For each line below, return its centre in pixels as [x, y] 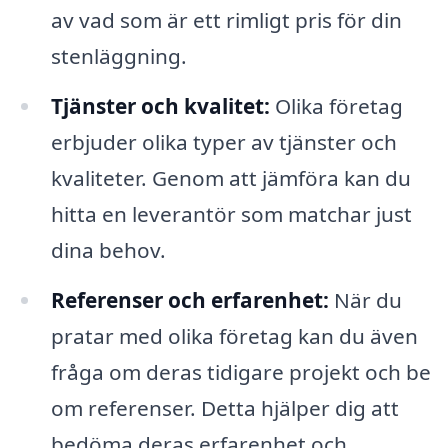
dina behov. [108, 250]
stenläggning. [118, 56]
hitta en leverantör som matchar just [231, 214]
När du [365, 300]
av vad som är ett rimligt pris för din [226, 20]
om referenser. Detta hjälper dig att [224, 408]
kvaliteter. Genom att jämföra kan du [230, 178]
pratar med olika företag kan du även [234, 336]
